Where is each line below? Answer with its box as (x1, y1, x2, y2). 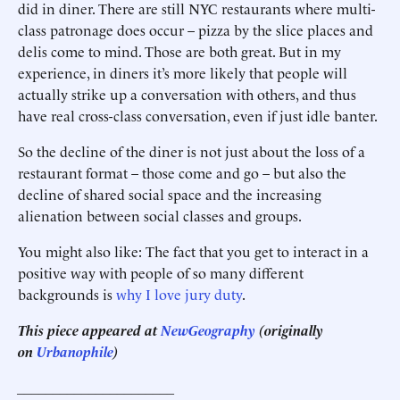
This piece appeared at (18, 320, 161, 339)
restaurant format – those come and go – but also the (18, 162, 346, 182)
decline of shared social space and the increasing (18, 184, 321, 204)
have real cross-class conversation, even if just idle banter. (18, 105, 378, 125)
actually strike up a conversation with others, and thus (18, 84, 356, 104)
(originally (255, 320, 323, 339)
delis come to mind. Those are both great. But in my (18, 41, 341, 61)
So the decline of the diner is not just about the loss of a (18, 141, 365, 161)
